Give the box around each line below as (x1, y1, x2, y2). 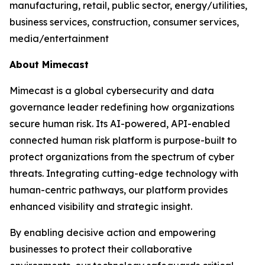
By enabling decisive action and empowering (9, 227, 216, 238)
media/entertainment (9, 33, 109, 44)
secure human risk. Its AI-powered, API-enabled (9, 118, 230, 130)
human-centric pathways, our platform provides (9, 184, 228, 196)
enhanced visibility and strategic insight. (9, 201, 192, 212)
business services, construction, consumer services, (9, 16, 239, 28)
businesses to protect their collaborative (9, 243, 192, 255)
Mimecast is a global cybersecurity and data (9, 85, 214, 96)
